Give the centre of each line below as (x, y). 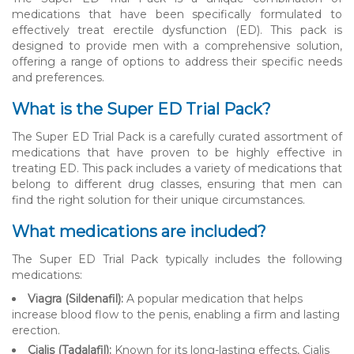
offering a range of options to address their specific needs (177, 61)
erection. (36, 330)
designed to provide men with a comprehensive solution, (177, 45)
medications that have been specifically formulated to (177, 14)
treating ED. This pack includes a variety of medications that (177, 168)
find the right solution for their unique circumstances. (158, 200)
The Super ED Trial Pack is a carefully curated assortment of (177, 136)
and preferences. (58, 77)
